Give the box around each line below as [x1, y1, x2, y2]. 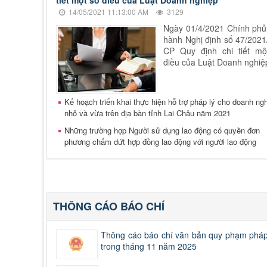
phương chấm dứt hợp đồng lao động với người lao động [64, 136, 256, 148]
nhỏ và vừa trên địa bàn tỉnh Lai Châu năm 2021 [64, 107, 231, 119]
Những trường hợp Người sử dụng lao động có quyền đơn [64, 125, 260, 136]
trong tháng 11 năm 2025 [101, 240, 197, 253]
